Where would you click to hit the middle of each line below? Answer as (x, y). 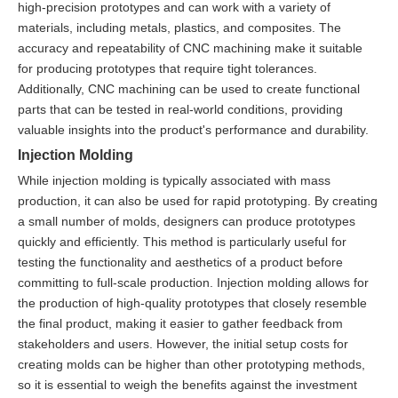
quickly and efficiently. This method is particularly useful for (182, 241)
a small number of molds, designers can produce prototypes (187, 221)
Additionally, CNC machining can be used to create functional (189, 88)
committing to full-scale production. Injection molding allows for (193, 282)
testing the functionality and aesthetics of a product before (180, 262)
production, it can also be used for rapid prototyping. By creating (198, 200)
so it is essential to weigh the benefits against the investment (187, 384)
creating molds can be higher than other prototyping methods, (191, 364)
